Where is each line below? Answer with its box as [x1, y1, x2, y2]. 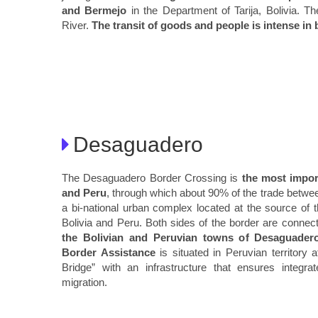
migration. [62, 276, 107, 289]
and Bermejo [62, 4, 127, 16]
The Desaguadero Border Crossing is [62, 172, 242, 185]
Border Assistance [62, 246, 155, 259]
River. [62, 18, 92, 31]
